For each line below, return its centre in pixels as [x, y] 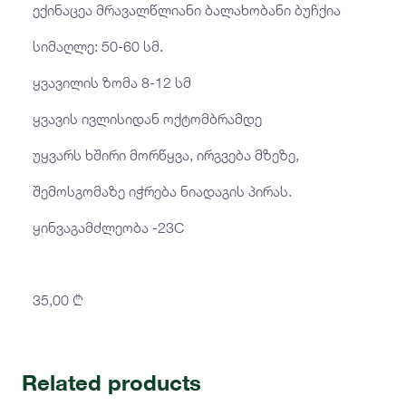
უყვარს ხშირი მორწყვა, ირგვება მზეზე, [166, 155]
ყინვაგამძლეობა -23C [108, 227]
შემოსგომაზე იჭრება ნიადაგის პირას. [162, 191]
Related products [111, 382]
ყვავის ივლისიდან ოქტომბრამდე [147, 118]
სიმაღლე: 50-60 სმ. [98, 46]
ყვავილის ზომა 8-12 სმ [112, 82]
